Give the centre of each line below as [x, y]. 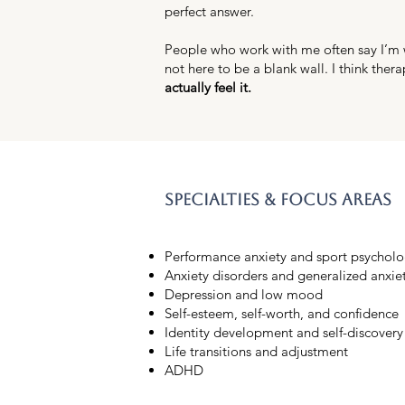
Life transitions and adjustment [256, 351]
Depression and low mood [244, 294]
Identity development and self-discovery [284, 332]
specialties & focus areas [278, 199]
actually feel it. [208, 87]
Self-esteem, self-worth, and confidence [282, 313]
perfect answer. [209, 11]
